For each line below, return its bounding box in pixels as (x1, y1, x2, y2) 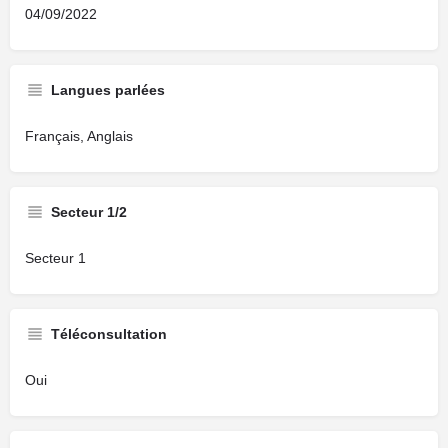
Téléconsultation (51, 326, 167, 342)
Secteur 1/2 (51, 204, 127, 220)
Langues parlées (51, 82, 165, 98)
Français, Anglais (25, 128, 133, 144)
